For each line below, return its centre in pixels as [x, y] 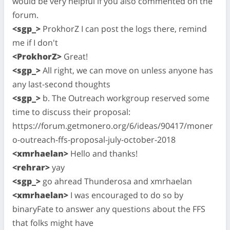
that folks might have [53, 223]
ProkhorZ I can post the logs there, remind [124, 28]
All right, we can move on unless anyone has [127, 70]
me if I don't [35, 42]
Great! [75, 56]
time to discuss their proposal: [71, 112]
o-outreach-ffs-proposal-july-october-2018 [94, 139]
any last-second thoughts [61, 84]
